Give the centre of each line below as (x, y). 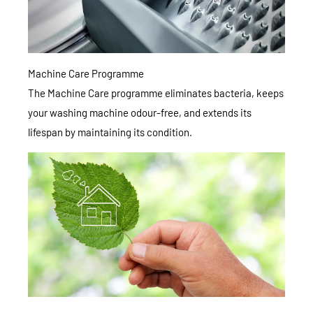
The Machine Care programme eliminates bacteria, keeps (156, 93)
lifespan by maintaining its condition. (110, 132)
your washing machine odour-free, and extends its (140, 112)
